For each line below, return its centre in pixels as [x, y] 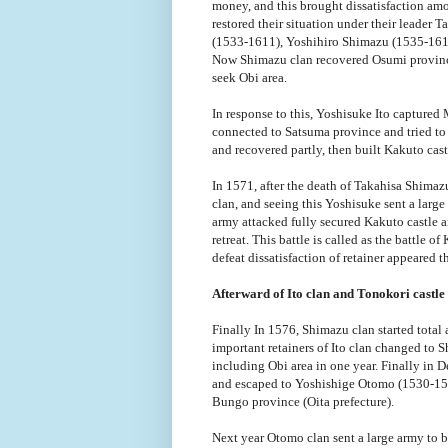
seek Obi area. [249, 77]
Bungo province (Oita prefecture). [304, 401]
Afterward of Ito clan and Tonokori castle [328, 293]
